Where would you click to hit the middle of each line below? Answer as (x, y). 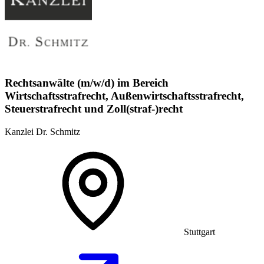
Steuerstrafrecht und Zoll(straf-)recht (94, 109)
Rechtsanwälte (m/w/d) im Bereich (87, 83)
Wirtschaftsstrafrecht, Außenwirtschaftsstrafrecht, (124, 96)
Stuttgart (199, 232)
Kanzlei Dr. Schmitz (42, 132)
